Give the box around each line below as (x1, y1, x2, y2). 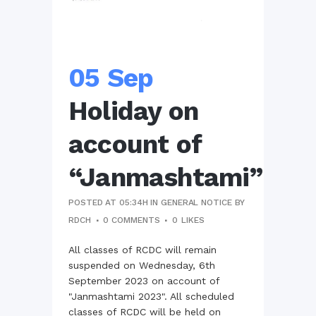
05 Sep (68, 62, 154, 93)
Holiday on (68, 95, 198, 126)
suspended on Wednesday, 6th (68, 259, 215, 271)
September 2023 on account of (68, 274, 219, 286)
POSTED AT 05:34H (68, 197, 148, 207)
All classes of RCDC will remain (68, 243, 217, 255)
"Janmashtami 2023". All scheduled (68, 290, 234, 302)
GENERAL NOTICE (161, 197, 232, 207)
